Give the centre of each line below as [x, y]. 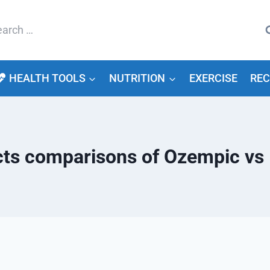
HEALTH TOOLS [47, 78]
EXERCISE [213, 78]
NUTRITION [137, 78]
